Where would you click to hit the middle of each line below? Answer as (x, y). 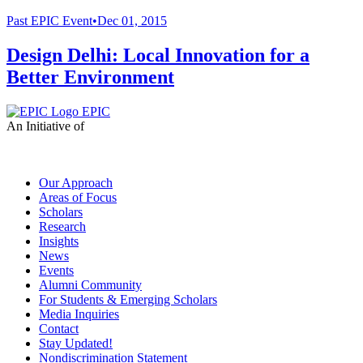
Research (62, 226)
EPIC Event (62, 21)
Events (56, 270)
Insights (59, 241)
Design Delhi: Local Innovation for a (158, 56)
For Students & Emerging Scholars (128, 299)
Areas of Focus (78, 197)
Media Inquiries (79, 314)
